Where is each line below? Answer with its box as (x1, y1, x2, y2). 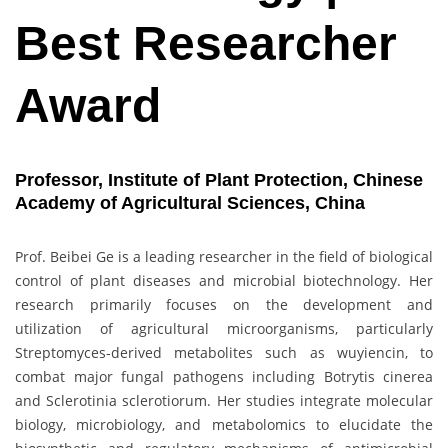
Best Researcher (15, 17, 397, 71)
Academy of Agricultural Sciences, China (15, 193, 365, 214)
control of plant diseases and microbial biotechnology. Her (15, 271, 433, 291)
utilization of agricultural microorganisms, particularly (15, 319, 433, 339)
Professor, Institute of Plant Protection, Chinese (15, 170, 423, 191)
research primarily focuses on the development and (15, 295, 433, 315)
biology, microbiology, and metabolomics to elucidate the (15, 415, 433, 435)
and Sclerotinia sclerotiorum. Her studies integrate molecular (15, 391, 433, 411)
